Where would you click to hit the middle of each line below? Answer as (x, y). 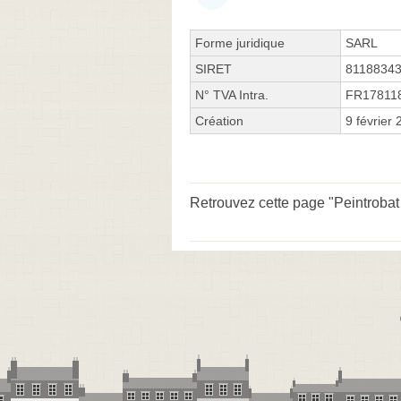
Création (219, 120)
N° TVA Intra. (232, 94)
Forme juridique (240, 43)
